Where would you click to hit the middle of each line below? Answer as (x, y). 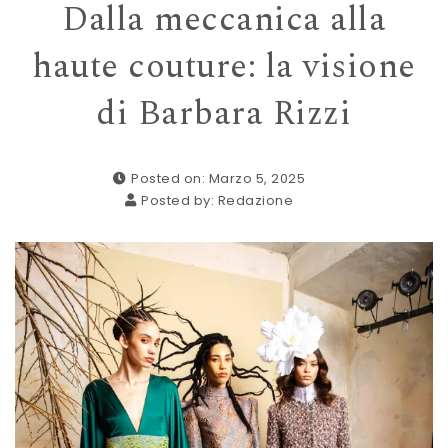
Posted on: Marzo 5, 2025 (218, 179)
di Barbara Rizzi (224, 114)
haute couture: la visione (224, 67)
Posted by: (179, 201)
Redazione (255, 201)
